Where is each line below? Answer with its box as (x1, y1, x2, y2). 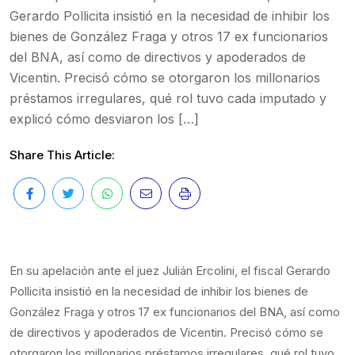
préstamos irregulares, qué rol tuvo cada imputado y (10, 90, 326, 106)
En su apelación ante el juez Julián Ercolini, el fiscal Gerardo (10, 263, 330, 278)
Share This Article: (10, 147, 115, 162)
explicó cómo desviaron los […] (10, 111, 199, 127)
